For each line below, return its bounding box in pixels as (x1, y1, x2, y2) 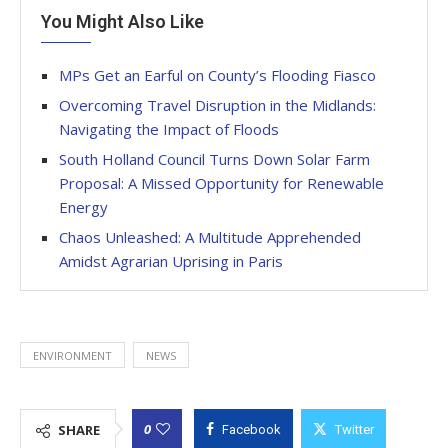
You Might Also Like (41, 11, 204, 33)
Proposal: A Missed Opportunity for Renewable (59, 173, 384, 194)
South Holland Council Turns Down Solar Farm (59, 149, 370, 170)
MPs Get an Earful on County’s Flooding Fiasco (59, 65, 376, 86)
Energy (59, 197, 108, 218)
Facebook (222, 422, 281, 438)
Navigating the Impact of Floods (59, 119, 279, 140)
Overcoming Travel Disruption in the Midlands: (59, 95, 376, 116)
